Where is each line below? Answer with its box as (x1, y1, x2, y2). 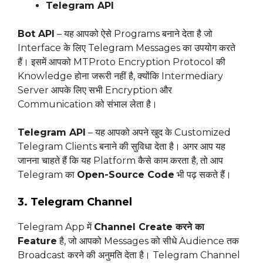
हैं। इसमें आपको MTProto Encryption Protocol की (18, 56, 225, 68)
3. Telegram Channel (18, 195, 132, 209)
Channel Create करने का (94, 221, 204, 233)
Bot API (18, 28, 55, 40)
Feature (18, 235, 57, 247)
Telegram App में (18, 221, 94, 233)
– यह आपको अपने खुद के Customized (86, 127, 231, 139)
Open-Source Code (77, 169, 174, 181)
